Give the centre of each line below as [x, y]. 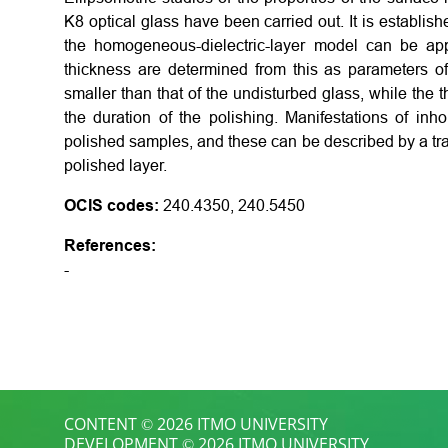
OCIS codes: [111, 205]
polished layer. [115, 165]
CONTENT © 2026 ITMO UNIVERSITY [196, 424]
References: [110, 245]
